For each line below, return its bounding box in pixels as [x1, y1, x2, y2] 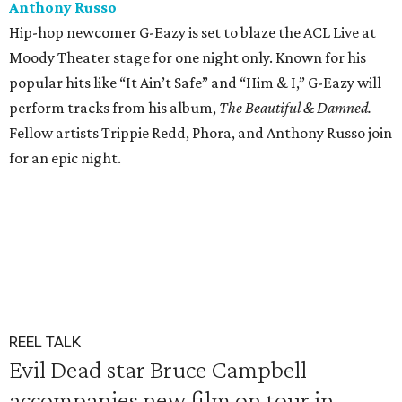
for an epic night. [9, 149, 121, 168]
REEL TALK [9, 333, 81, 352]
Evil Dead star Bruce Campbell [9, 354, 307, 384]
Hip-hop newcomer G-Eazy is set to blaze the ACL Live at [9, 23, 376, 42]
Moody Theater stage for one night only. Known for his [9, 48, 366, 67]
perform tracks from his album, [9, 99, 219, 118]
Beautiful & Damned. [245, 99, 371, 118]
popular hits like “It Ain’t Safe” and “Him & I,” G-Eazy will [9, 74, 381, 92]
